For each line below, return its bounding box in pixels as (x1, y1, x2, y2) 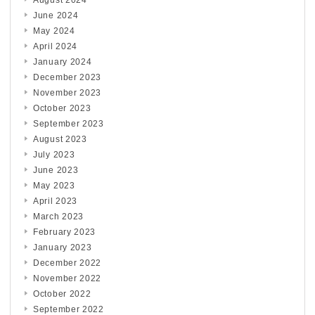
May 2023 (33, 180, 75, 191)
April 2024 (33, 41, 77, 51)
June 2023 (33, 165, 79, 175)
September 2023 (33, 118, 104, 129)
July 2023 (33, 149, 75, 160)
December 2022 (33, 257, 102, 268)
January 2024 (33, 56, 92, 67)
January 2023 (33, 242, 92, 252)
